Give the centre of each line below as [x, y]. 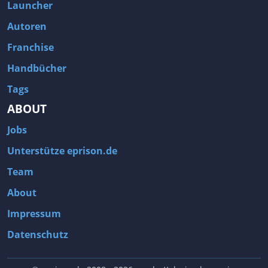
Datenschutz [38, 234]
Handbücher [37, 68]
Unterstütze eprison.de [62, 150]
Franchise [31, 47]
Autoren [27, 26]
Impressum [34, 213]
